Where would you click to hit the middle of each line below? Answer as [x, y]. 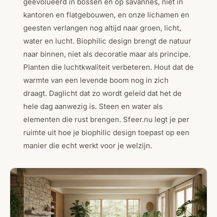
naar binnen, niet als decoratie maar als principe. [107, 54]
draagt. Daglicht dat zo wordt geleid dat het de [102, 93]
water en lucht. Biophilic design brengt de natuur [107, 41]
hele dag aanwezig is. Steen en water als [93, 106]
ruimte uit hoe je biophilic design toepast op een [106, 132]
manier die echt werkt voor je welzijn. [88, 145]
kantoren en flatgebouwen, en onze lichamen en [106, 15]
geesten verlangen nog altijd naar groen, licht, [102, 28]
